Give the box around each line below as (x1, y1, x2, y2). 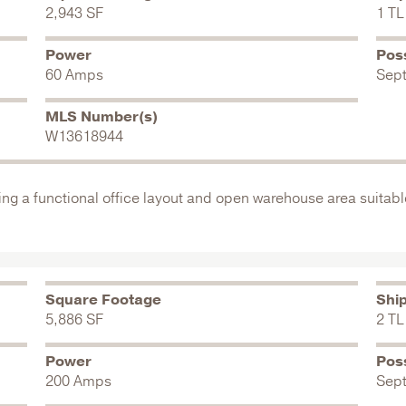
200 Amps (44, 372, 111, 391)
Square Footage (44, 290, 161, 310)
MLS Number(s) (44, 107, 158, 127)
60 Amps (44, 65, 103, 85)
